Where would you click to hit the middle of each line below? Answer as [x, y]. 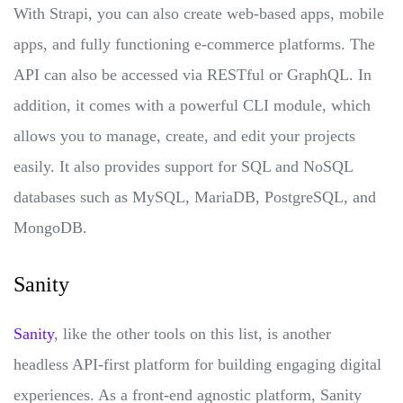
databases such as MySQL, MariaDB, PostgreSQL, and [195, 197]
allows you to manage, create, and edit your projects [184, 135]
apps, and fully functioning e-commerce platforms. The [194, 44]
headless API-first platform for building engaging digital [197, 364]
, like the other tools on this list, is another [193, 333]
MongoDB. [50, 227]
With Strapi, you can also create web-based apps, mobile [199, 13]
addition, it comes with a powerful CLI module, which [192, 105]
